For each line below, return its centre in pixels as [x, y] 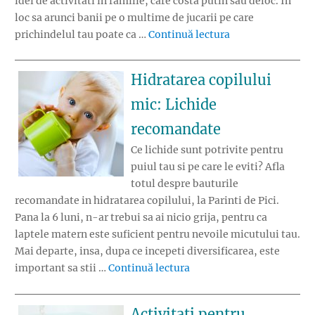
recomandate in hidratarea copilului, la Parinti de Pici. [147, 201]
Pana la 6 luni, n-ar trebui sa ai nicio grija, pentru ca [141, 218]
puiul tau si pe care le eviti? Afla [208, 167]
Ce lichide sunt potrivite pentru [207, 150]
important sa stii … [62, 268]
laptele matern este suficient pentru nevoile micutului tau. [157, 234]
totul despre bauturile [185, 184]
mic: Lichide [174, 105]
